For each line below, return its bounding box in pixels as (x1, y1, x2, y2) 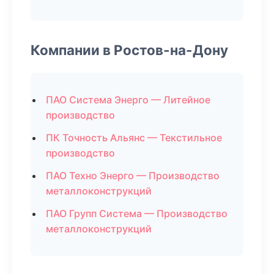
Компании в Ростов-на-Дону (31, 42, 228, 58)
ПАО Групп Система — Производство (46, 207, 228, 220)
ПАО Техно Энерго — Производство (46, 169, 220, 182)
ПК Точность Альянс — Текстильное (46, 131, 222, 144)
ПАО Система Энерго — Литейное (46, 94, 210, 106)
